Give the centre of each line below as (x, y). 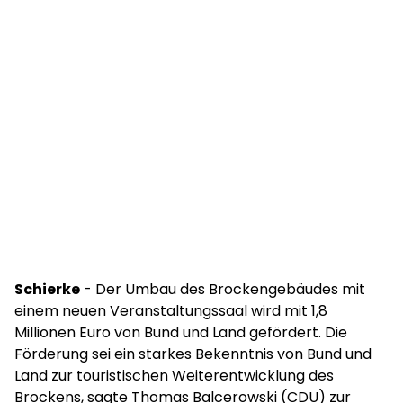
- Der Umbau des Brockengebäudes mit (223, 289)
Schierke (47, 289)
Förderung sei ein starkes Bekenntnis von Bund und (193, 354)
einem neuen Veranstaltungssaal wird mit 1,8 (171, 311)
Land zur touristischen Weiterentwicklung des (174, 376)
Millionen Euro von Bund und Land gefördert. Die (181, 332)
